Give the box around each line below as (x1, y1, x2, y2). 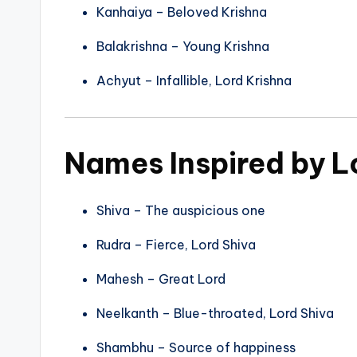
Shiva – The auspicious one (96, 202, 265, 219)
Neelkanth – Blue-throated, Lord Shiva (96, 305, 334, 322)
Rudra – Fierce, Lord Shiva (96, 237, 256, 253)
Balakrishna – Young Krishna (96, 38, 269, 55)
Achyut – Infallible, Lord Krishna (96, 73, 292, 89)
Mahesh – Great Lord (96, 271, 226, 288)
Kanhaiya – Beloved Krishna (96, 4, 267, 21)
